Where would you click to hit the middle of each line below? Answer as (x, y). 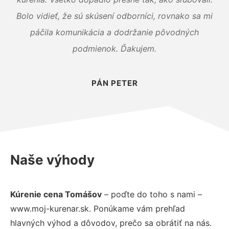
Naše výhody (52, 159)
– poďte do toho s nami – (152, 194)
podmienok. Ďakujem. (114, 48)
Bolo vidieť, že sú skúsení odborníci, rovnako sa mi (114, 16)
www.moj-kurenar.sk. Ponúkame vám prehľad (98, 208)
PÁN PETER (114, 83)
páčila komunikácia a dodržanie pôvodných (114, 32)
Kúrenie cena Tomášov (56, 194)
